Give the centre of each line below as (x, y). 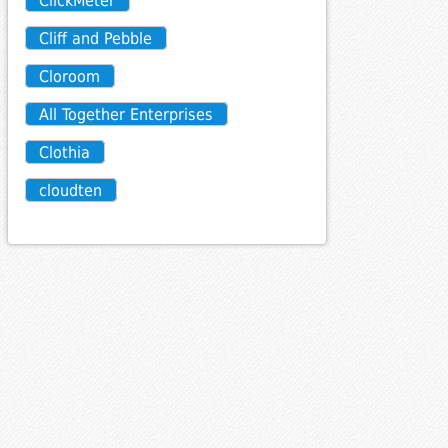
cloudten (71, 190)
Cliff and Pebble (96, 38)
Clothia (65, 152)
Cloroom (70, 76)
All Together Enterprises (126, 114)
